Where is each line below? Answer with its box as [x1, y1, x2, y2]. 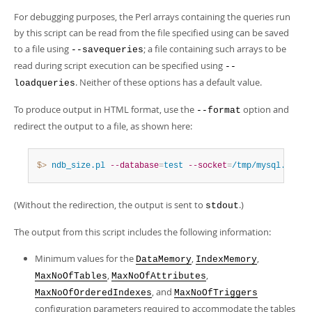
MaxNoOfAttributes [111, 271, 206, 281]
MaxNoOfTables [35, 271, 107, 281]
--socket [188, 161, 227, 171]
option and [241, 103, 289, 116]
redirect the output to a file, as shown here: [14, 120, 192, 132]
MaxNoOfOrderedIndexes [35, 288, 152, 298]
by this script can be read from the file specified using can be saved [14, 26, 289, 39]
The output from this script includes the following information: [14, 226, 271, 238]
